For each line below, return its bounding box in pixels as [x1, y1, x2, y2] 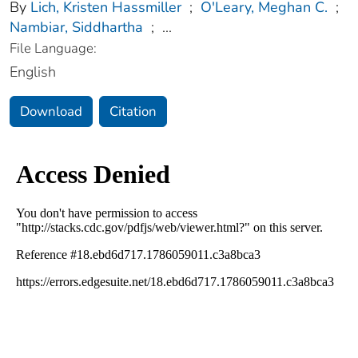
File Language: [10, 38, 97, 58]
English [10, 62, 56, 82]
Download [20, 101, 82, 121]
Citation [109, 101, 157, 121]
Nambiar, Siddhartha [10, 17, 143, 37]
